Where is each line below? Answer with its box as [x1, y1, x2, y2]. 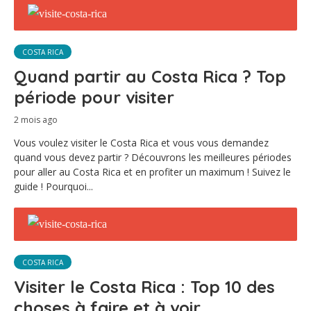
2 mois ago [14, 114, 58, 126]
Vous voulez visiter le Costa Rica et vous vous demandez [14, 136, 269, 149]
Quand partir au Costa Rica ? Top [14, 66, 286, 87]
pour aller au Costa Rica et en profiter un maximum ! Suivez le [14, 165, 291, 178]
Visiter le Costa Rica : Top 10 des [14, 276, 275, 297]
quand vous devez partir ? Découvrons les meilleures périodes [14, 151, 292, 164]
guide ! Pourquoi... [14, 180, 93, 193]
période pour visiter [14, 87, 174, 108]
